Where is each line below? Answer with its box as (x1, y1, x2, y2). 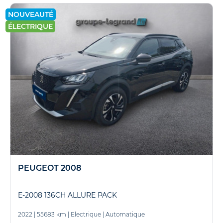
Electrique (71, 211, 101, 218)
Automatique (106, 211, 145, 218)
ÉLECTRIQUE (8, 21, 53, 31)
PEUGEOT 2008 (18, 163, 81, 173)
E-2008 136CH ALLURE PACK (18, 191, 117, 200)
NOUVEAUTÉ (8, 9, 53, 19)
